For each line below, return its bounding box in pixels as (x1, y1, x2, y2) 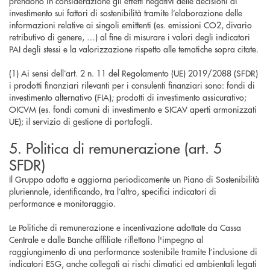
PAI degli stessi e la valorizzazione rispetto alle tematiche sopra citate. (9, 43, 259, 55)
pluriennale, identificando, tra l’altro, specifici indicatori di (9, 185, 216, 197)
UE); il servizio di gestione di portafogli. (9, 115, 152, 127)
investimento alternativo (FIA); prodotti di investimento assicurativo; (9, 91, 246, 103)
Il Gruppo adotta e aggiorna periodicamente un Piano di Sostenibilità (9, 173, 259, 185)
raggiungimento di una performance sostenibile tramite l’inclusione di (9, 245, 257, 257)
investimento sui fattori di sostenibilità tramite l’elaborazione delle (9, 7, 242, 19)
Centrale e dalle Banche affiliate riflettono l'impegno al (9, 233, 203, 245)
